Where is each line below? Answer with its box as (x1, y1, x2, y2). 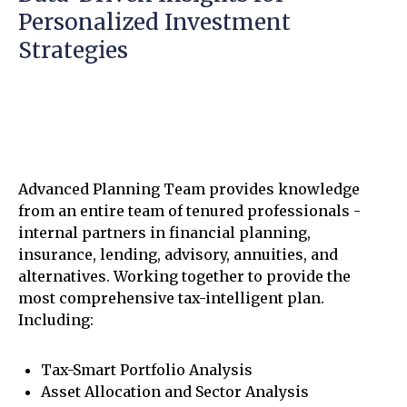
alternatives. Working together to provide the (18, 267, 351, 285)
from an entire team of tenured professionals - (18, 202, 361, 220)
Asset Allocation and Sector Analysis (41, 382, 309, 401)
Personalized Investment (18, 8, 291, 36)
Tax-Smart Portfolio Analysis (41, 361, 253, 379)
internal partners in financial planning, (18, 223, 311, 242)
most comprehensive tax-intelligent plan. (18, 289, 324, 307)
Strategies (18, 36, 128, 65)
